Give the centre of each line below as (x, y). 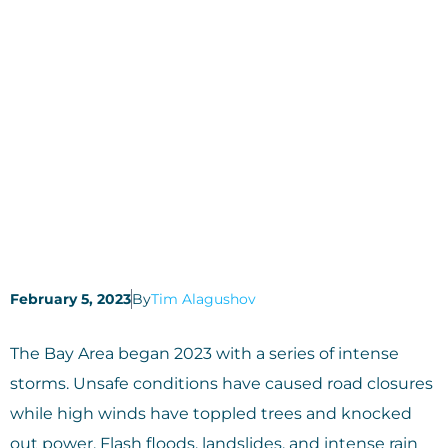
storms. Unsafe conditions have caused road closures (221, 383)
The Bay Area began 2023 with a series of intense (204, 353)
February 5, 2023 (70, 299)
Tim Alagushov (203, 299)
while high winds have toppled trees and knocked (211, 413)
